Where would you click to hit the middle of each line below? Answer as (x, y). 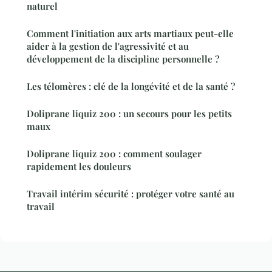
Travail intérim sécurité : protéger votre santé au (131, 193)
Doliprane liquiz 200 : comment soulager (114, 153)
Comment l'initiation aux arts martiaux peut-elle (130, 33)
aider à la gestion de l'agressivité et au (108, 46)
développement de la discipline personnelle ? (123, 59)
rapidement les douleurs (79, 166)
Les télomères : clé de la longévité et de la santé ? (131, 86)
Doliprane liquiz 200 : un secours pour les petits (129, 113)
